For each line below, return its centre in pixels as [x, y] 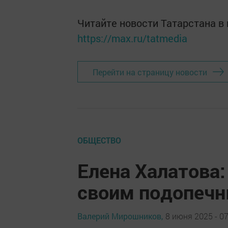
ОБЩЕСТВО [99, 140]
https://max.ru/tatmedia [132, 38]
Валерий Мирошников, [120, 216]
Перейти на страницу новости [150, 72]
